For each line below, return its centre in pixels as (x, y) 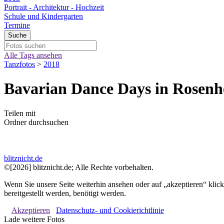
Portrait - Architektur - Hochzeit (54, 7)
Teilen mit (20, 113)
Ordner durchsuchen (36, 122)
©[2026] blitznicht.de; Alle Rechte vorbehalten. (79, 167)
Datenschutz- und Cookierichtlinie (110, 210)
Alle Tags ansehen (33, 55)
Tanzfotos (19, 64)
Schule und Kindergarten (43, 16)
